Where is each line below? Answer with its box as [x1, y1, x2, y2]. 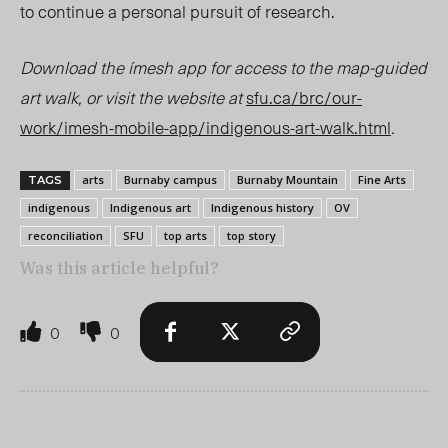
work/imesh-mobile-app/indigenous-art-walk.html [20, 114, 391, 141]
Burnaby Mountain [237, 172, 338, 188]
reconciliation [28, 228, 103, 244]
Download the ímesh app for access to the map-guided [20, 54, 427, 81]
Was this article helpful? [20, 258, 219, 279]
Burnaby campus [124, 172, 217, 188]
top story [227, 228, 276, 244]
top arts [164, 228, 207, 244]
